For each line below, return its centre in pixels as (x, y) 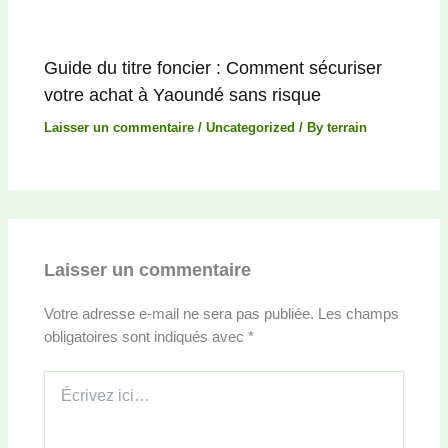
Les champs (359, 314)
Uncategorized (251, 128)
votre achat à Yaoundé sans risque (183, 94)
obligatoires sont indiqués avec (146, 337)
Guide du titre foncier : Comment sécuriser (213, 67)
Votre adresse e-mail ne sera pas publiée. (179, 314)
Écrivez (66, 380)
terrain (347, 128)
